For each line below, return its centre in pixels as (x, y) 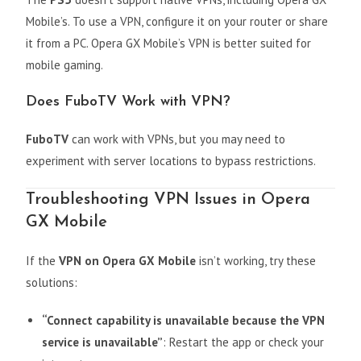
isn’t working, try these (256, 261)
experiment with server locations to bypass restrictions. (171, 161)
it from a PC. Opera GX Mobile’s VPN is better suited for (169, 44)
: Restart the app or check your (244, 342)
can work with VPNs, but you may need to (177, 139)
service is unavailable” (103, 342)
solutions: (52, 283)
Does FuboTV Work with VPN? (129, 102)
